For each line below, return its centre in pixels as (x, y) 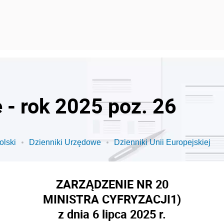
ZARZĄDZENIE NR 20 (112, 184)
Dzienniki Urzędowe (65, 142)
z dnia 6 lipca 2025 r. (112, 214)
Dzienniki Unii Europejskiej (162, 142)
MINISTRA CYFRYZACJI (107, 199)
